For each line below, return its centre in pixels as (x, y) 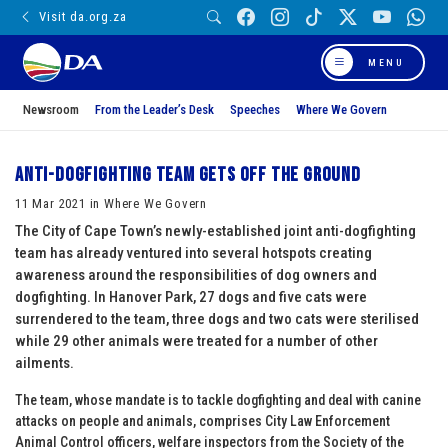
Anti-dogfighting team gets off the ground (188, 174)
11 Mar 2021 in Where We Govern (111, 203)
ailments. (44, 362)
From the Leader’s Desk (154, 109)
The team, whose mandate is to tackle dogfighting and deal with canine (218, 399)
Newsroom (51, 109)
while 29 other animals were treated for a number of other (196, 340)
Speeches (255, 109)
